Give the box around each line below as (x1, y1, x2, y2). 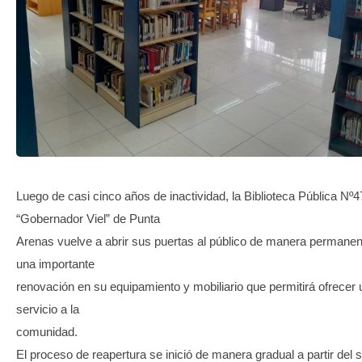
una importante (16, 256, 95, 271)
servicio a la (16, 301, 79, 316)
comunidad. (16, 324, 78, 339)
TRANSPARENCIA (52, 10, 149, 23)
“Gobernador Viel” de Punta (16, 211, 160, 225)
